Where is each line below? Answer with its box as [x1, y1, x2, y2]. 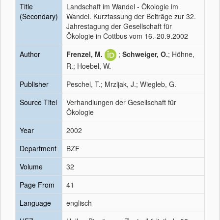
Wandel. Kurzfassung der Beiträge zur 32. [66, 11, 196, 21]
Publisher [20, 79, 49, 89]
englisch [66, 198, 92, 208]
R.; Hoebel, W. [66, 61, 111, 71]
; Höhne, [168, 49, 194, 59]
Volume [20, 162, 43, 171]
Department [20, 143, 56, 153]
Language [20, 198, 51, 208]
